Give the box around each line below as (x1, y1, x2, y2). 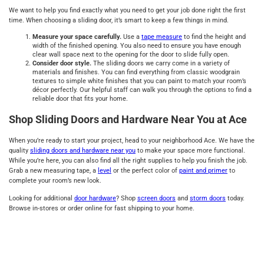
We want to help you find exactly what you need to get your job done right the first (9, 6, 246, 14)
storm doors (190, 194, 226, 202)
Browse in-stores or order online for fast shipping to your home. (9, 204, 194, 212)
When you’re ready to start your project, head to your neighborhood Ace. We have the (9, 137, 255, 144)
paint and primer (179, 167, 227, 174)
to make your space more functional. (136, 147, 245, 154)
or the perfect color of (111, 167, 179, 174)
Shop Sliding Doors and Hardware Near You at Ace (9, 113, 247, 126)
